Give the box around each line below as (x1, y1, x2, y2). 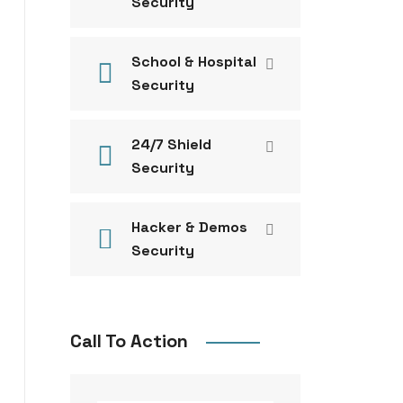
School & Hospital (130, 52, 256, 71)
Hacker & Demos (130, 218, 247, 237)
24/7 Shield (130, 135, 211, 154)
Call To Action (69, 329, 188, 353)
